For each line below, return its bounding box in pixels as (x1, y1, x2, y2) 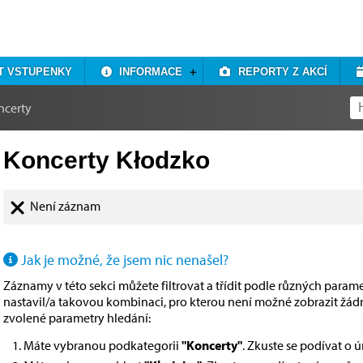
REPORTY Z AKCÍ (231, 66, 327, 78)
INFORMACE (113, 66, 183, 78)
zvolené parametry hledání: (3, 310, 151, 327)
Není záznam (30, 198, 101, 214)
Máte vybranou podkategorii (23, 337, 181, 354)
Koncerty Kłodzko (3, 147, 210, 173)
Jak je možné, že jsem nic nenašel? (18, 250, 228, 270)
